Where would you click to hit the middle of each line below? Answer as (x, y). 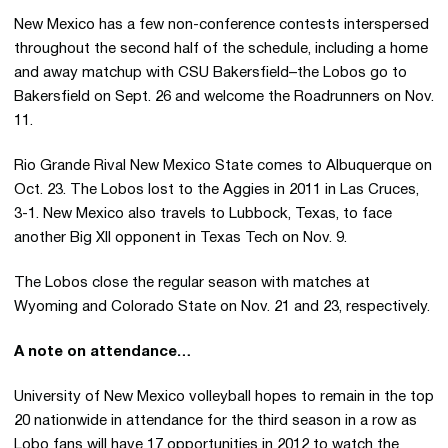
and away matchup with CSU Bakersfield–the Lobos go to (210, 73)
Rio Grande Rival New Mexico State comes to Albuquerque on (223, 166)
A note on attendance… (102, 352)
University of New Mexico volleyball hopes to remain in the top (224, 397)
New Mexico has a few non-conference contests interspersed (221, 25)
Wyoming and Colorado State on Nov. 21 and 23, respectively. (222, 307)
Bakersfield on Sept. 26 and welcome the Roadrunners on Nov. (224, 97)
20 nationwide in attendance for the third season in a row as (215, 421)
